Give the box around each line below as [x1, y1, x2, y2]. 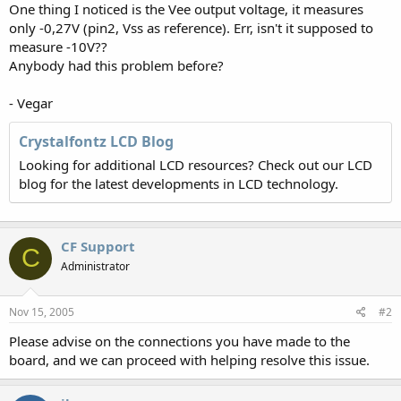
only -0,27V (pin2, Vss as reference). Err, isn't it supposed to [9, 18, 373, 37]
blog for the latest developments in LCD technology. [19, 174, 338, 192]
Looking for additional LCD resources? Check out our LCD [19, 155, 372, 174]
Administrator [61, 258, 130, 274]
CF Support [61, 236, 135, 255]
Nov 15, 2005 [9, 304, 74, 320]
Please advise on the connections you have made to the [9, 332, 350, 350]
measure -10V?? [9, 37, 107, 55]
